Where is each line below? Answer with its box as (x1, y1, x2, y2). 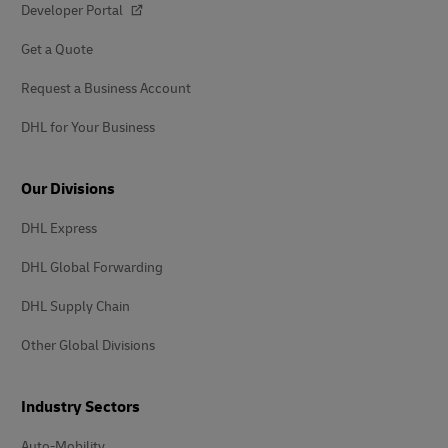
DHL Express (21, 219, 97, 237)
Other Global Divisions (21, 336, 155, 354)
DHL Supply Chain (21, 297, 130, 315)
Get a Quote (21, 40, 93, 58)
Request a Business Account (21, 79, 191, 97)
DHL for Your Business (21, 118, 155, 136)
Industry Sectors (21, 396, 140, 417)
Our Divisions (21, 178, 115, 199)
